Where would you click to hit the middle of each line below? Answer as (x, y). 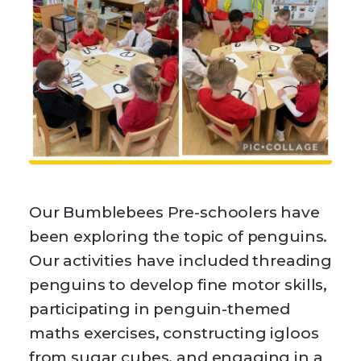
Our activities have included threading (180, 260)
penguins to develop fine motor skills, (178, 284)
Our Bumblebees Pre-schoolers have (174, 212)
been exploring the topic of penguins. (178, 236)
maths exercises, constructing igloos (174, 333)
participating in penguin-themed (160, 309)
